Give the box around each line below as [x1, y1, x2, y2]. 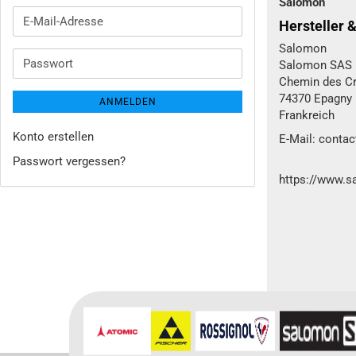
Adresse [22, 48, 66, 62]
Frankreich [279, 108, 335, 122]
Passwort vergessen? [13, 154, 126, 168]
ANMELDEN [99, 96, 157, 107]
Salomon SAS [279, 58, 352, 72]
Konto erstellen [13, 130, 94, 144]
